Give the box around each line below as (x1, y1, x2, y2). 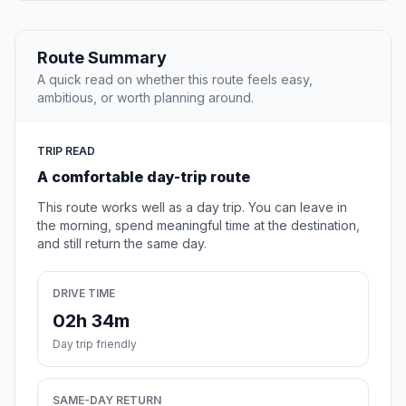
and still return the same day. (37, 236, 207, 252)
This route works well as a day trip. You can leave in (37, 199, 347, 216)
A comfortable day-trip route (37, 168, 250, 187)
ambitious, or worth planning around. (37, 90, 254, 106)
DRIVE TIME (53, 286, 115, 301)
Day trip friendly (53, 337, 137, 352)
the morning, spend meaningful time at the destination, (37, 217, 360, 234)
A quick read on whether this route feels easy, (37, 72, 313, 88)
